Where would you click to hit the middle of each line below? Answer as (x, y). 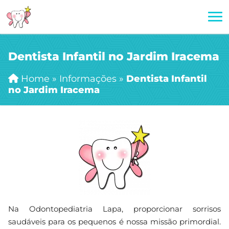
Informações (88, 79)
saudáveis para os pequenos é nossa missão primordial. (114, 222)
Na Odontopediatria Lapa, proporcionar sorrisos (114, 209)
